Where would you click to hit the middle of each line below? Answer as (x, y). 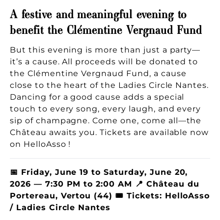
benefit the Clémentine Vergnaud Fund (106, 28)
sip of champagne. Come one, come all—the (106, 120)
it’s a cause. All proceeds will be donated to (104, 61)
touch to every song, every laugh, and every (106, 109)
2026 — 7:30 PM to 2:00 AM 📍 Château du (105, 184)
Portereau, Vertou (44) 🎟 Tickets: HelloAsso (110, 195)
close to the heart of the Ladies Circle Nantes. (110, 85)
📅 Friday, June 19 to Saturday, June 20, (99, 172)
